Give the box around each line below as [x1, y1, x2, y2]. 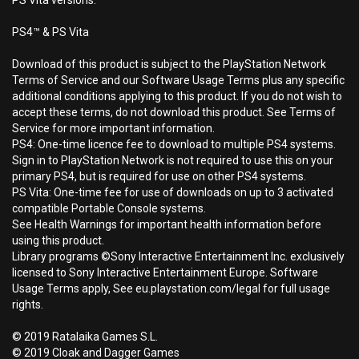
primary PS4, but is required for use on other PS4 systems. [12, 170, 306, 183]
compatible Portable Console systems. [12, 202, 206, 215]
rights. [12, 298, 43, 311]
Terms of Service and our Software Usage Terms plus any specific [12, 74, 345, 87]
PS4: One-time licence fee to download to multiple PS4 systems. [12, 138, 336, 151]
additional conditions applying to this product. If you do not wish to [12, 90, 342, 103]
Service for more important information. [12, 122, 215, 135]
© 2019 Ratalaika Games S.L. [12, 330, 158, 343]
